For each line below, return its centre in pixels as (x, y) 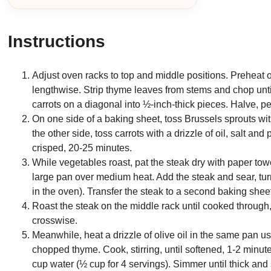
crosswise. (55, 220)
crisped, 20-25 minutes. (82, 148)
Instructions (57, 41)
